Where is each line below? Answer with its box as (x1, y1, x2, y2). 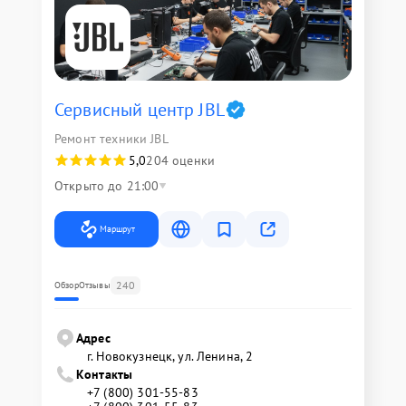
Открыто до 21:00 (54, 178, 159, 194)
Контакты (76, 366, 133, 382)
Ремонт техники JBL (54, 130, 169, 147)
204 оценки (146, 152, 215, 169)
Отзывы (78, 279, 111, 291)
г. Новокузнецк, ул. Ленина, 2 (87, 348, 254, 364)
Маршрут (100, 223, 135, 235)
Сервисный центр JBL (54, 98, 225, 121)
